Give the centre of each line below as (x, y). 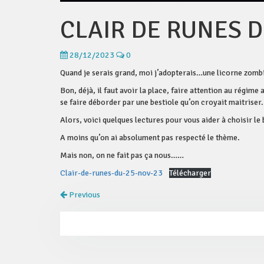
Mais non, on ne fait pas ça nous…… (122, 156)
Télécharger (190, 173)
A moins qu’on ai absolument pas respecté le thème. (150, 138)
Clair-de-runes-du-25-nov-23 (111, 173)
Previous (84, 195)
